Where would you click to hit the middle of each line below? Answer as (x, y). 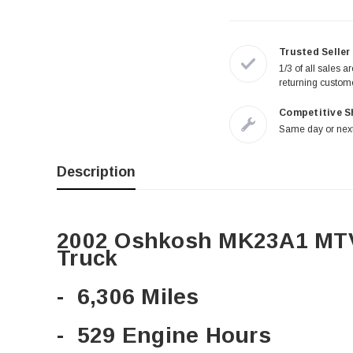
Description (96, 172)
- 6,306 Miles (128, 297)
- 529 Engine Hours (164, 336)
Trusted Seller (315, 52)
